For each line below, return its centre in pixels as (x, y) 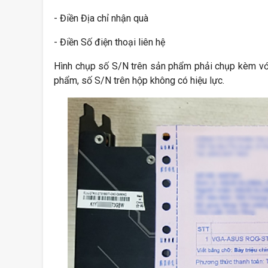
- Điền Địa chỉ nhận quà (101, 19)
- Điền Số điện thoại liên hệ (109, 42)
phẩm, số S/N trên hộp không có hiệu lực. (139, 81)
